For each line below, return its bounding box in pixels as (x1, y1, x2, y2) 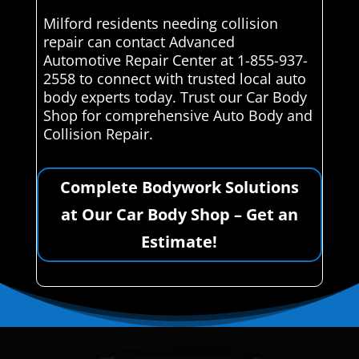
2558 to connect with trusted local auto (42, 68, 306, 88)
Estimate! (141, 230, 218, 252)
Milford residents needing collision (42, 13, 278, 33)
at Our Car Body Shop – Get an (60, 203, 298, 225)
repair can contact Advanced (42, 31, 235, 51)
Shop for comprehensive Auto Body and (42, 105, 313, 125)
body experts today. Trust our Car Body (42, 87, 307, 107)
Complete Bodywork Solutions (59, 175, 299, 198)
